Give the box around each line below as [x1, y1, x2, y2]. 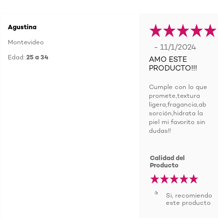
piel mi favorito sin [149, 118, 205, 126]
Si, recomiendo [166, 191, 212, 199]
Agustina [8, 23, 36, 31]
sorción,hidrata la [149, 109, 203, 117]
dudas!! [149, 127, 171, 134]
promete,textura [149, 91, 200, 99]
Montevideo [8, 38, 44, 46]
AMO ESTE [149, 55, 187, 64]
